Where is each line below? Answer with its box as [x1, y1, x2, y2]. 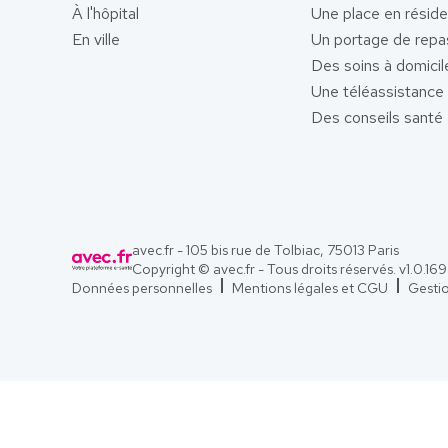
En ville [72, 29, 120, 50]
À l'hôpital [72, 3, 139, 24]
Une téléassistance [310, 81, 444, 102]
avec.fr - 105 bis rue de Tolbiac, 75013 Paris [132, 240, 399, 259]
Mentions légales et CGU [232, 278, 388, 297]
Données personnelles [72, 278, 212, 297]
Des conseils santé [310, 107, 443, 128]
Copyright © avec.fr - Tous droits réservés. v [132, 259, 406, 278]
